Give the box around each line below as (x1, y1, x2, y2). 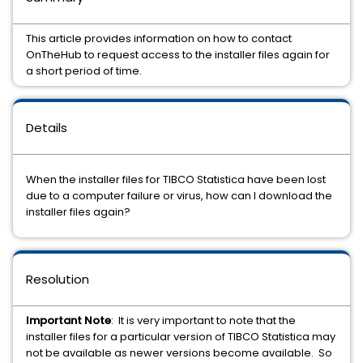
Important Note (26, 313, 111, 328)
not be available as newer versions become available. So (26, 345, 332, 361)
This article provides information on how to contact (26, 31, 292, 46)
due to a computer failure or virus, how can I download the (26, 188, 332, 203)
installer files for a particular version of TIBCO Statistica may (26, 329, 335, 344)
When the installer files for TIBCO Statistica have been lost (26, 172, 326, 187)
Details (26, 119, 67, 136)
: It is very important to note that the (111, 313, 296, 328)
